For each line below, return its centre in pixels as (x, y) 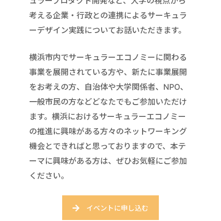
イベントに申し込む (117, 208)
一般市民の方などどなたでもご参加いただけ (108, 101)
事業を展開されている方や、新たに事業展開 (108, 72)
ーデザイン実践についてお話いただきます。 (108, 30)
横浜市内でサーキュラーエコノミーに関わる (108, 57)
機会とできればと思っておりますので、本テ (108, 146)
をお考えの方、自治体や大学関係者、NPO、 (109, 87)
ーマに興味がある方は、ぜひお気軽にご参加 (108, 161)
